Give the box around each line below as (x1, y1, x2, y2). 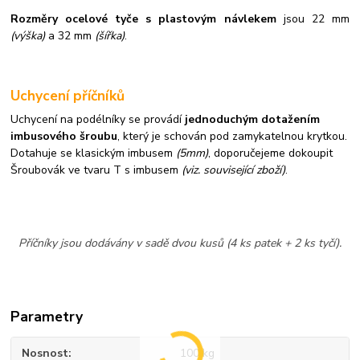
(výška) (10, 28, 46, 44)
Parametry (10, 307, 84, 327)
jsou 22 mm (276, 11, 350, 27)
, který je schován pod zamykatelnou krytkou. (117, 129, 348, 145)
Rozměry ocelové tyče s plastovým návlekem (10, 11, 276, 27)
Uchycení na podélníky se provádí (10, 112, 186, 128)
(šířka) (95, 28, 125, 44)
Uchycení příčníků (10, 85, 125, 105)
